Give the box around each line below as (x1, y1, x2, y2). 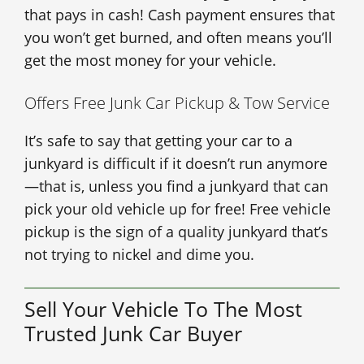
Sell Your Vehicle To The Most (24, 295, 302, 323)
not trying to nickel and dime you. (24, 245, 254, 265)
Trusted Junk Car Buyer (24, 319, 242, 348)
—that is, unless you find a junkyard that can (24, 176, 328, 197)
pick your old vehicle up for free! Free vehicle (24, 199, 331, 219)
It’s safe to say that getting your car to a (24, 131, 292, 151)
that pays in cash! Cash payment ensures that (24, 5, 335, 25)
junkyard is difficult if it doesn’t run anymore (24, 154, 327, 174)
